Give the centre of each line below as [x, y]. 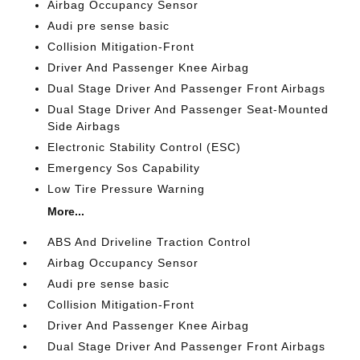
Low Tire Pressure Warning [127, 188]
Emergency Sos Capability [124, 168]
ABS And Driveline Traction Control [149, 241]
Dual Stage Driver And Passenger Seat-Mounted [188, 109]
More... [66, 211]
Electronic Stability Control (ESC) [145, 147]
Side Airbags [84, 126]
